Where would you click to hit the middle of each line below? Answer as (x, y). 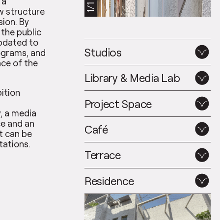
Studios (103, 52)
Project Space (118, 104)
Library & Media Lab (132, 78)
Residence (109, 181)
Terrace (102, 155)
